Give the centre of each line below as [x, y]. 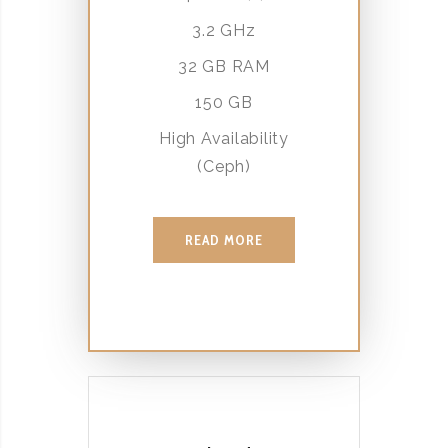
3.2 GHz [224, 31]
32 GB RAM [224, 67]
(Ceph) [224, 167]
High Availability [224, 139]
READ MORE [224, 239]
